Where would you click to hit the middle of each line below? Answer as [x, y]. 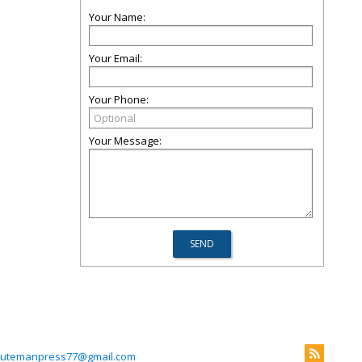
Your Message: [125, 141]
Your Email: [116, 58]
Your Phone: [119, 99]
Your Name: [117, 17]
